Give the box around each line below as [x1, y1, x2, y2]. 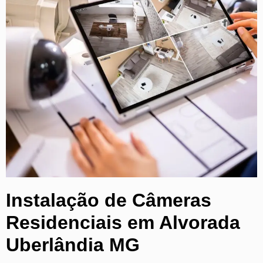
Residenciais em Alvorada [6, 211, 240, 233]
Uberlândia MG [6, 234, 140, 255]
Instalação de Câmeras [6, 189, 211, 211]
